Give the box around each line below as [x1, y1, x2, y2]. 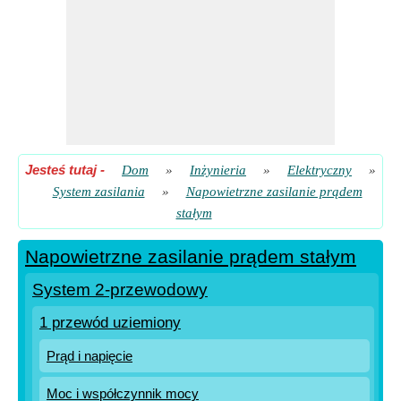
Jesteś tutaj [25, 162, 97, 177]
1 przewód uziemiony [39, 314, 181, 331]
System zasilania [52, 184, 145, 199]
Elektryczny [287, 163, 352, 177]
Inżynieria [190, 163, 246, 177]
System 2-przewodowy [32, 280, 208, 299]
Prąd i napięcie [47, 348, 132, 363]
